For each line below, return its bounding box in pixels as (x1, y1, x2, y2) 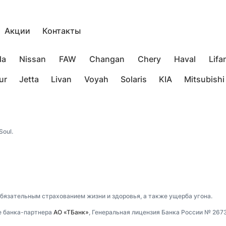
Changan (89, 54, 125, 64)
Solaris (120, 74, 147, 84)
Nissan (19, 54, 46, 64)
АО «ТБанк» (53, 208, 89, 216)
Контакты (42, 26, 81, 36)
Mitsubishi (184, 74, 224, 84)
